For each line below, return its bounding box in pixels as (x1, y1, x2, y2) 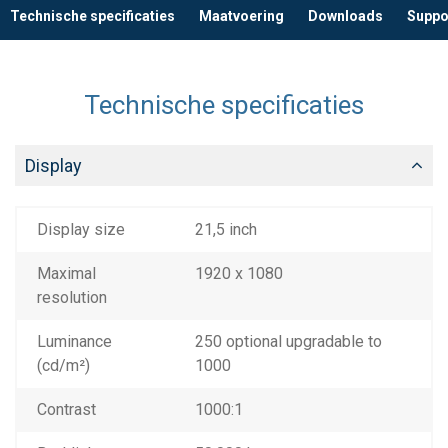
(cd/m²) (37, 356, 90, 376)
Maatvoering (199, 8, 284, 25)
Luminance (37, 332, 112, 352)
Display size (37, 220, 125, 240)
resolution (37, 288, 107, 308)
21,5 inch (195, 220, 257, 240)
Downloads (308, 8, 383, 25)
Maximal (37, 264, 96, 284)
